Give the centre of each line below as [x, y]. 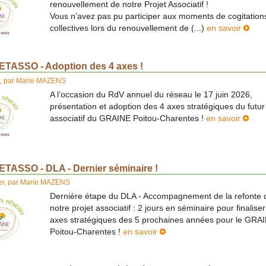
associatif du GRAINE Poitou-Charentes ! [128, 118]
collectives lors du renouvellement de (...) [128, 28]
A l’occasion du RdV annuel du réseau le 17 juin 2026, [151, 94]
